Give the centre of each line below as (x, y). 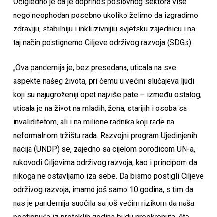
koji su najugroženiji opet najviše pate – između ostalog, (107, 95)
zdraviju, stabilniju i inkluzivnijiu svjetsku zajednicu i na (104, 29)
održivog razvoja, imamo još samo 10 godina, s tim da (103, 190)
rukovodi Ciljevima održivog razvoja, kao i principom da (105, 163)
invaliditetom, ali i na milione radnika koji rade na (93, 122)
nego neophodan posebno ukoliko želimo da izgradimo (105, 15)
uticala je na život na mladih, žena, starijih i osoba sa (100, 108)
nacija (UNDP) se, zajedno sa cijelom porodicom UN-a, (104, 149)
